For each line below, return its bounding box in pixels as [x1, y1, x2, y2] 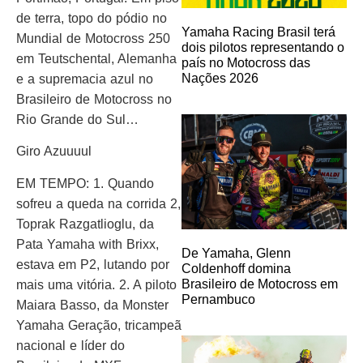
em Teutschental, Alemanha [16, 51, 177, 66]
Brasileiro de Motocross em [181, 277, 338, 292]
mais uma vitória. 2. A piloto [16, 277, 177, 292]
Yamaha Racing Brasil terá [181, 24, 335, 39]
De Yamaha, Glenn [181, 246, 291, 261]
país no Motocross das [181, 55, 310, 70]
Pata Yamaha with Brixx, [16, 237, 159, 251]
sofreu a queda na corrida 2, [16, 196, 181, 211]
